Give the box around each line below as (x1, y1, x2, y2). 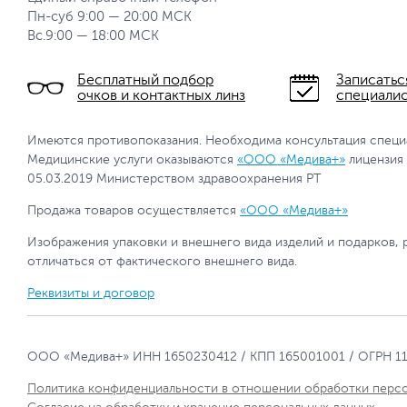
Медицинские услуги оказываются (27, 153, 237, 166)
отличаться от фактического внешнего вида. (27, 254, 297, 268)
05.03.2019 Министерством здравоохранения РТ (27, 172, 322, 185)
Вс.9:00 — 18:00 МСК (27, 28, 159, 44)
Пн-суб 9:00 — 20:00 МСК (27, 9, 192, 25)
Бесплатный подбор (77, 72, 213, 88)
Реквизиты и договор (27, 286, 154, 300)
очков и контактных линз (77, 87, 245, 104)
